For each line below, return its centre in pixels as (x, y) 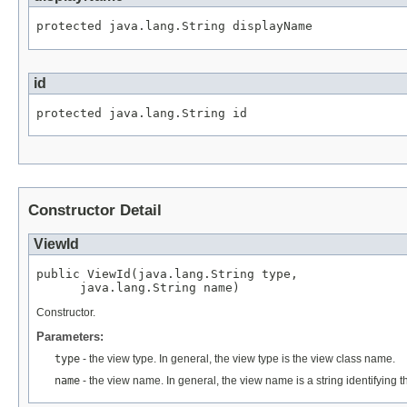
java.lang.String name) (138, 288)
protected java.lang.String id (142, 113)
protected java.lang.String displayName (174, 25)
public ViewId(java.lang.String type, (167, 274)
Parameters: (70, 337)
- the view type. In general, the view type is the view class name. (238, 359)
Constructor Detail (95, 211)
